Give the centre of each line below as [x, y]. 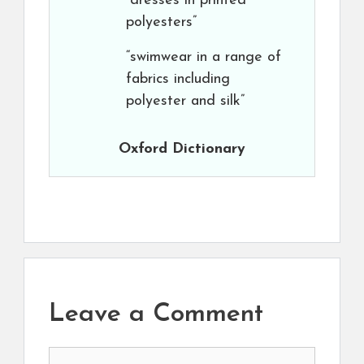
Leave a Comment [156, 314]
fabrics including [178, 80]
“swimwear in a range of [204, 58]
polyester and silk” [185, 102]
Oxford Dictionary [182, 149]
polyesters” [161, 23]
